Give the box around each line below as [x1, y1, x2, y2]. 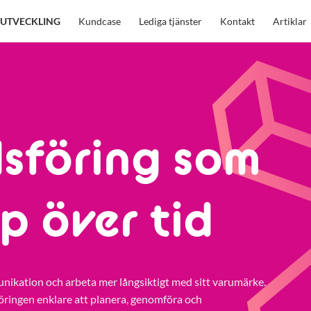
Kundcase [78, 15, 121, 27]
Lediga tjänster [139, 15, 202, 27]
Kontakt [220, 15, 255, 27]
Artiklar [273, 15, 307, 27]
